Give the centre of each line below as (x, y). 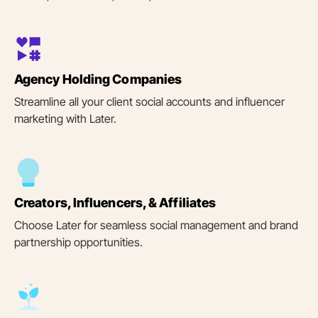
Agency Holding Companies (98, 79)
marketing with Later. (65, 119)
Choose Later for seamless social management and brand (156, 225)
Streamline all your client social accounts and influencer (149, 102)
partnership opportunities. (78, 242)
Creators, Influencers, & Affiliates (115, 203)
